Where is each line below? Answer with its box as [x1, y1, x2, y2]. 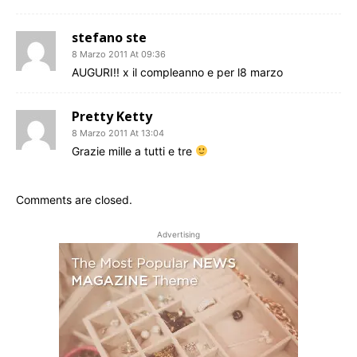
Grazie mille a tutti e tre [72, 144, 195, 159]
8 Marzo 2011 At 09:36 [72, 49, 166, 61]
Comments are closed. [16, 193, 132, 207]
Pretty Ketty [72, 108, 152, 126]
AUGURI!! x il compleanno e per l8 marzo [72, 65, 283, 80]
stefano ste [72, 29, 147, 47]
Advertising [157, 229, 200, 240]
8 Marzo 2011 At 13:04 [72, 127, 164, 139]
